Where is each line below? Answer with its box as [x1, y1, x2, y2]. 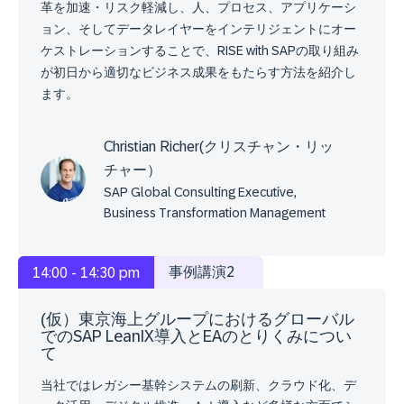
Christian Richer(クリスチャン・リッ [104, 138, 334, 154]
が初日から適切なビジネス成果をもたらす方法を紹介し [41, 64, 356, 79]
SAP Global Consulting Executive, [104, 184, 297, 199]
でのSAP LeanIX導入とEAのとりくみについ [41, 326, 352, 345]
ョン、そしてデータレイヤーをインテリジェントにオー [41, 21, 356, 36]
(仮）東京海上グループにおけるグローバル [41, 309, 354, 328]
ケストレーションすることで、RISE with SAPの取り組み [41, 42, 359, 58]
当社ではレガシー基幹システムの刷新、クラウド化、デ [41, 377, 356, 392]
